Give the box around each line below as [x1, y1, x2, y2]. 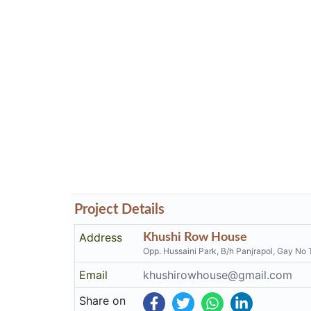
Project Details [74, 203, 165, 217]
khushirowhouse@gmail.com [143, 268, 293, 282]
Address [79, 230, 123, 244]
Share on [79, 294, 126, 308]
